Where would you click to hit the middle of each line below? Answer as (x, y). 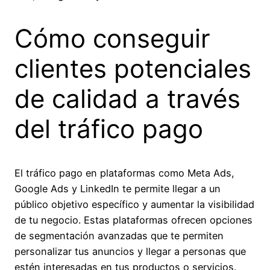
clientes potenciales (133, 69)
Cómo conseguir (112, 39)
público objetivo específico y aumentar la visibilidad (134, 205)
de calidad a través (127, 99)
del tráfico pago (109, 129)
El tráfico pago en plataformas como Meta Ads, (124, 173)
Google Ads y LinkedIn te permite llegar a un (118, 189)
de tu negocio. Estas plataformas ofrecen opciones (133, 220)
